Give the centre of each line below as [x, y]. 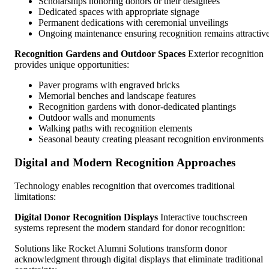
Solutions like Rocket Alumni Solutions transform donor [121, 248]
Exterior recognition [225, 54]
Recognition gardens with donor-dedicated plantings [137, 107]
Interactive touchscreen [203, 217]
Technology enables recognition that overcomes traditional [125, 186]
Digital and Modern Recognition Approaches [125, 163]
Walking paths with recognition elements [115, 128]
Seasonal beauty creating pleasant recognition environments [151, 139]
